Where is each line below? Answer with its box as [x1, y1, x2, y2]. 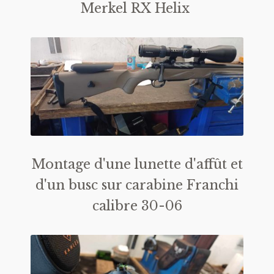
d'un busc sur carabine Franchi [35, 176, 239, 193]
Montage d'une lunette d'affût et [31, 155, 243, 172]
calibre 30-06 [92, 197, 182, 214]
